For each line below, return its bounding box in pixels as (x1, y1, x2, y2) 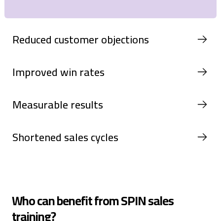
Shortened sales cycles (12, 126, 118, 147)
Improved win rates (12, 61, 105, 82)
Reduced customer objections (12, 29, 149, 50)
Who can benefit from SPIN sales (12, 188, 174, 212)
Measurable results (12, 94, 103, 115)
